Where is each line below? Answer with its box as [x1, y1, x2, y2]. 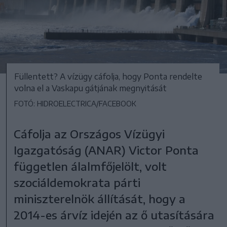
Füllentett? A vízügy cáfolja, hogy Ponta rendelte [14, 71, 202, 82]
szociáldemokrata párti [14, 175, 141, 190]
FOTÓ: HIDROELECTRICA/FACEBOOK [14, 99, 136, 108]
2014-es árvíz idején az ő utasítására [14, 207, 215, 222]
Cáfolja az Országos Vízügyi [14, 126, 165, 141]
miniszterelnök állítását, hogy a [14, 191, 186, 206]
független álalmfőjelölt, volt [14, 159, 167, 173]
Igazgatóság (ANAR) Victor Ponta [14, 142, 199, 157]
